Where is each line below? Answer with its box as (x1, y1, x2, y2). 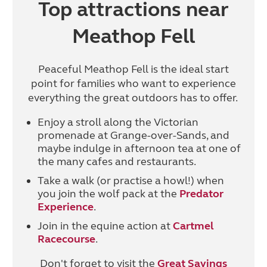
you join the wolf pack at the (37, 187, 179, 201)
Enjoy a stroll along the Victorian (37, 116, 198, 129)
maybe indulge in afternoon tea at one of (37, 142, 241, 156)
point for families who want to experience (31, 77, 236, 91)
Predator (179, 187, 223, 201)
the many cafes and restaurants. (37, 155, 196, 169)
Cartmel (172, 219, 214, 233)
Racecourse (37, 232, 95, 246)
